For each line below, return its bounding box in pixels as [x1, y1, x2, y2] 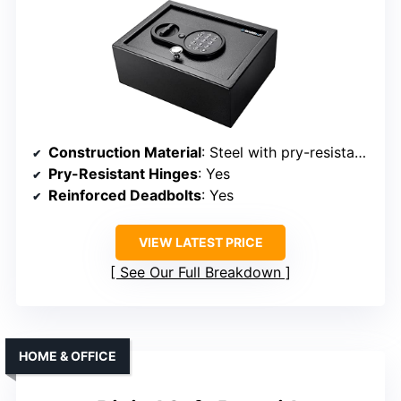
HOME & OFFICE [19, 348, 116, 364]
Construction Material [48, 143, 201, 162]
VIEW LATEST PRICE [138, 235, 263, 251]
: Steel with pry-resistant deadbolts [201, 143, 354, 162]
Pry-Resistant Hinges [48, 165, 198, 183]
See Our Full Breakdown [120, 263, 281, 282]
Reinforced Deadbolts [48, 186, 201, 205]
